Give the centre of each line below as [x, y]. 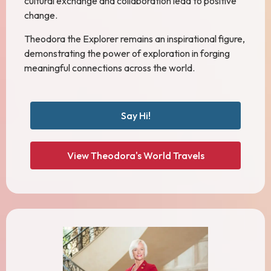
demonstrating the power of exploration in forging [127, 53]
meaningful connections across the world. [109, 67]
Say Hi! [135, 116]
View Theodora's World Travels [135, 155]
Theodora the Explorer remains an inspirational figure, [135, 38]
